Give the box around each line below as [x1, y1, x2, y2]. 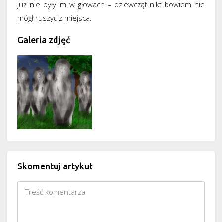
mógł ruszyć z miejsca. [17, 13, 92, 23]
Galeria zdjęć [17, 35, 70, 45]
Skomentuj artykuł [17, 161, 92, 171]
